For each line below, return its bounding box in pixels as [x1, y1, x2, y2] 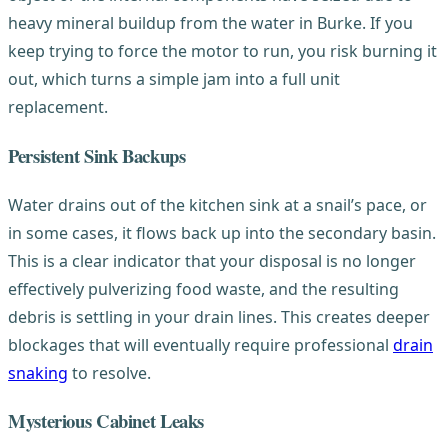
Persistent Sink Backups [8, 141, 186, 169]
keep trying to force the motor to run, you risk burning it [8, 40, 437, 63]
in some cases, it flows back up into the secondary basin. [8, 221, 436, 244]
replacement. [8, 96, 108, 119]
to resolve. [68, 361, 151, 384]
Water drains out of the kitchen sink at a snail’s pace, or [8, 193, 427, 216]
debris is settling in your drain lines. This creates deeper [8, 305, 430, 328]
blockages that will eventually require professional [8, 333, 393, 356]
